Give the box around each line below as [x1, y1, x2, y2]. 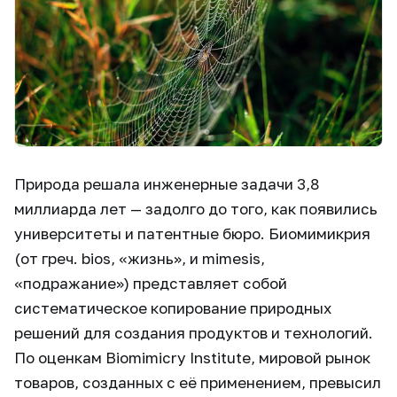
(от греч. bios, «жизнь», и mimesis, [14, 249, 265, 269]
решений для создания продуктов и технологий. [14, 323, 373, 343]
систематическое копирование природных [14, 299, 331, 318]
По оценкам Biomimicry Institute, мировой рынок [14, 348, 370, 368]
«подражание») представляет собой [14, 274, 287, 293]
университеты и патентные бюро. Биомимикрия [14, 224, 370, 244]
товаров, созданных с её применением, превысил [14, 373, 381, 393]
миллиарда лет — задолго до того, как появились [14, 199, 378, 219]
